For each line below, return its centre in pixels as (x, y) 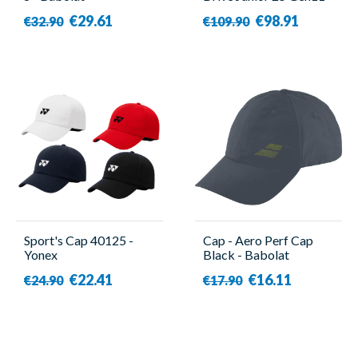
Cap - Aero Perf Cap (258, 240)
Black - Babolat (246, 254)
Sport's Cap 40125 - (79, 240)
